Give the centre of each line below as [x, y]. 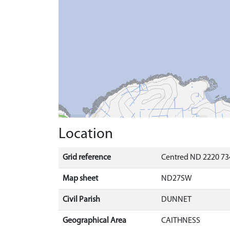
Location [86, 134]
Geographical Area [94, 221]
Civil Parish [81, 200]
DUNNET [176, 200]
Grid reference [87, 158]
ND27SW [177, 179]
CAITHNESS [181, 221]
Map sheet [80, 179]
